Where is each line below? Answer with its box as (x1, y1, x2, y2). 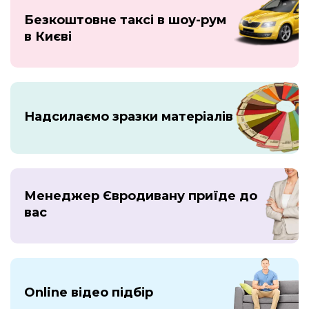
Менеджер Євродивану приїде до (24, 188, 257, 204)
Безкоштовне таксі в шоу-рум (24, 12, 226, 28)
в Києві (24, 29, 72, 45)
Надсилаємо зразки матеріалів (24, 108, 233, 124)
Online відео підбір (24, 284, 153, 300)
